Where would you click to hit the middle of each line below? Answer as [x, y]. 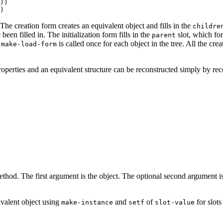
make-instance [87, 202]
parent [164, 35]
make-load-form [29, 44]
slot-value [175, 202]
